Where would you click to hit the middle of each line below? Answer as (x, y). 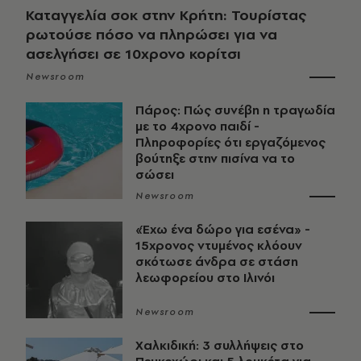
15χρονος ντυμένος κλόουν (219, 246)
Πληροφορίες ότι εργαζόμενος (230, 143)
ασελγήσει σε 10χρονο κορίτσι (133, 54)
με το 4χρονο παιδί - (197, 127)
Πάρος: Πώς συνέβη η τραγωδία (235, 110)
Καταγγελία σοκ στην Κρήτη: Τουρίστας (166, 15)
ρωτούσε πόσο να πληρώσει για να (151, 35)
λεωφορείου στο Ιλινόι (205, 278)
